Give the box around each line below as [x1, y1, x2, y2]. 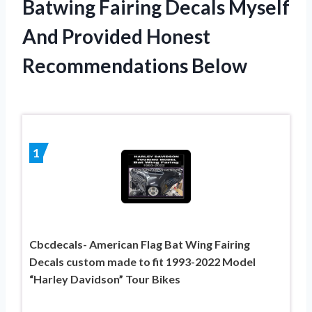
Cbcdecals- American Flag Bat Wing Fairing [29, 237, 250, 251]
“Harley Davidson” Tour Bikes [29, 272, 180, 286]
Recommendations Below [22, 53, 247, 77]
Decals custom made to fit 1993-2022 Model [29, 254, 256, 268]
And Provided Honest [22, 24, 210, 48]
